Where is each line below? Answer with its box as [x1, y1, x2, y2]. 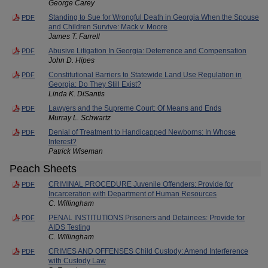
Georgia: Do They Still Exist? [48, 80, 141, 89]
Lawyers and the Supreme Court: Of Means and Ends [48, 103, 221, 112]
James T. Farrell [48, 32, 100, 41]
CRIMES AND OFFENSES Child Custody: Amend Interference [48, 246, 248, 255]
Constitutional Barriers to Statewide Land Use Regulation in [48, 70, 242, 79]
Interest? [48, 137, 77, 146]
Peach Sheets [10, 162, 77, 175]
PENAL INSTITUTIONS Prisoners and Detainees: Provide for [48, 213, 245, 222]
